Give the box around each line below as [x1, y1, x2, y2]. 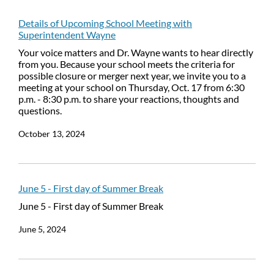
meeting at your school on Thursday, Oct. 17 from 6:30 [18, 81, 245, 93]
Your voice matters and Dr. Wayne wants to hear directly [18, 46, 253, 58]
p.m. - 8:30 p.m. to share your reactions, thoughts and [18, 93, 239, 105]
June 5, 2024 [18, 224, 66, 234]
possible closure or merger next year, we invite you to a [18, 70, 246, 81]
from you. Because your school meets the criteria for [18, 58, 235, 70]
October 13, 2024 [18, 128, 85, 139]
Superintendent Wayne [18, 29, 116, 40]
